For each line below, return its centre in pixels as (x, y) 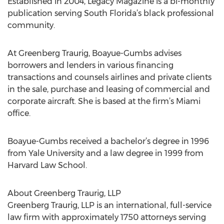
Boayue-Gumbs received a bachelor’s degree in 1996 (108, 141)
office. (19, 113)
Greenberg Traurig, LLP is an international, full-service (109, 205)
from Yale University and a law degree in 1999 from (105, 153)
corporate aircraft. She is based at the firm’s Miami (104, 101)
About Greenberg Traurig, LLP (64, 193)
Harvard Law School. (47, 165)
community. (31, 25)
